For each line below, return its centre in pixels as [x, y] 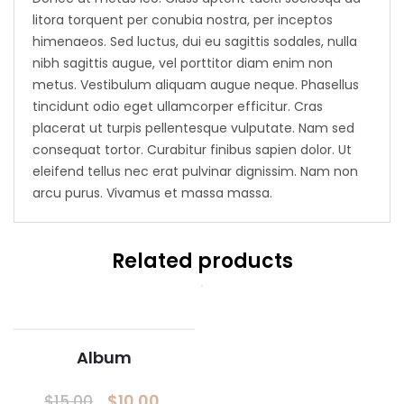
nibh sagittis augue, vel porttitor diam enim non [183, 63]
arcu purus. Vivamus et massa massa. [152, 193]
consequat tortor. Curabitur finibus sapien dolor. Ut [192, 150]
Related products [202, 261]
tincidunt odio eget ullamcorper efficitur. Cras [178, 106]
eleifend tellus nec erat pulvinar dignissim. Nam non [195, 171]
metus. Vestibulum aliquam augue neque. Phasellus [196, 85]
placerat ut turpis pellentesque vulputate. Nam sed [193, 128]
